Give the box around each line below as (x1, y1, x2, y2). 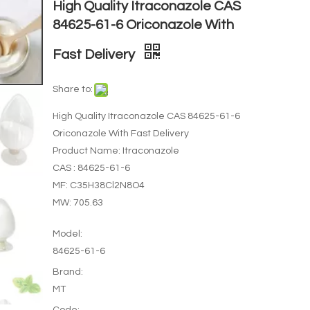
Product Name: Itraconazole (52, 145, 179, 156)
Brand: (52, 266, 83, 277)
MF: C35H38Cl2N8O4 (52, 180, 145, 190)
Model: (52, 228, 82, 239)
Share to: (52, 84, 93, 94)
